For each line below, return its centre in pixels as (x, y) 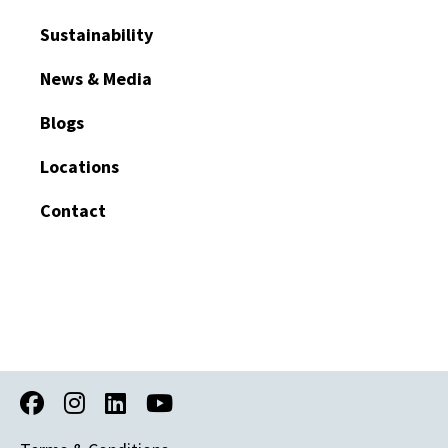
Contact (73, 210)
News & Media (96, 78)
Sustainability (96, 34)
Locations (79, 166)
